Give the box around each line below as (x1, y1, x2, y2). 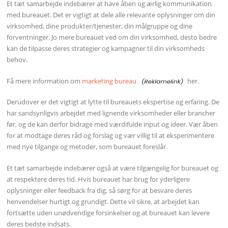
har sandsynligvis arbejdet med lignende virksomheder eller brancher (7, 108, 216, 118)
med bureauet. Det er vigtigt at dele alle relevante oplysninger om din (7, 10, 216, 19)
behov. (7, 54, 28, 64)
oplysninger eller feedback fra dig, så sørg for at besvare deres (7, 185, 192, 195)
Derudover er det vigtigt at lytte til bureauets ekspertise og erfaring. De (7, 97, 220, 107)
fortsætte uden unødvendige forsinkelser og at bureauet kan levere (7, 208, 210, 217)
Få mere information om (7, 76, 82, 85)
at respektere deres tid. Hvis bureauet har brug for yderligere (7, 174, 190, 184)
